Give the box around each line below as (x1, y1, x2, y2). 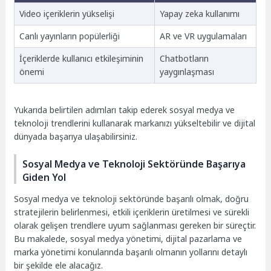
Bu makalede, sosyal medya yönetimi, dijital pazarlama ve (14, 233, 243, 245)
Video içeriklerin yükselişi (19, 7, 114, 19)
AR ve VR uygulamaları (159, 30, 247, 42)
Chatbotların (159, 52, 209, 64)
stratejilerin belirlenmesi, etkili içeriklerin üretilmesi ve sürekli (14, 206, 250, 218)
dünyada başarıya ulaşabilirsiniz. (14, 130, 138, 142)
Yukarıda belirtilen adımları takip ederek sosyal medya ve (14, 103, 235, 116)
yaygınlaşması (159, 65, 214, 77)
